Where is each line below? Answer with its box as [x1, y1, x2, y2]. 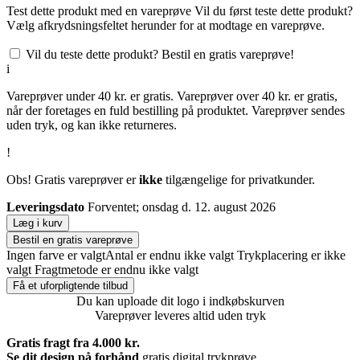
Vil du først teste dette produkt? [191, 3, 353, 18]
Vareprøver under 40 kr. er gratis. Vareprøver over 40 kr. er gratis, [6, 88, 337, 103]
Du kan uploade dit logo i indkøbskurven [76, 293, 284, 308]
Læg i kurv [13, 216, 63, 229]
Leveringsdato [6, 199, 84, 214]
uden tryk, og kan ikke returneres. [6, 117, 177, 132]
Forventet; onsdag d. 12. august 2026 [88, 199, 276, 214]
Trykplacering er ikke [237, 247, 346, 262]
